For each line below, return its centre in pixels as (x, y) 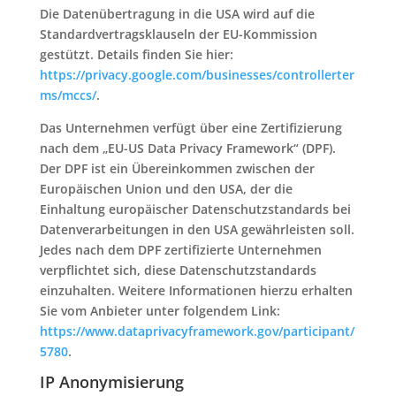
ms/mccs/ (68, 95)
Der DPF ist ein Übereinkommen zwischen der (177, 168)
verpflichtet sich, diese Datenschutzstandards (178, 270)
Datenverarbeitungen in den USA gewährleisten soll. (197, 229)
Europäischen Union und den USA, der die (166, 189)
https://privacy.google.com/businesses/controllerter (197, 75)
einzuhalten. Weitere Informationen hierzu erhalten (196, 290)
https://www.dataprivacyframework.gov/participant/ (197, 331)
